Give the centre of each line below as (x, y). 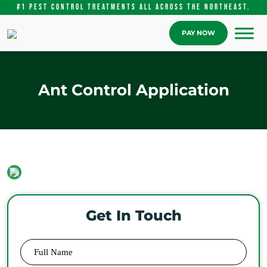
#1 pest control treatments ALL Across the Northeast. (133, 7)
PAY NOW (198, 33)
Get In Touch (133, 215)
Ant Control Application (133, 90)
